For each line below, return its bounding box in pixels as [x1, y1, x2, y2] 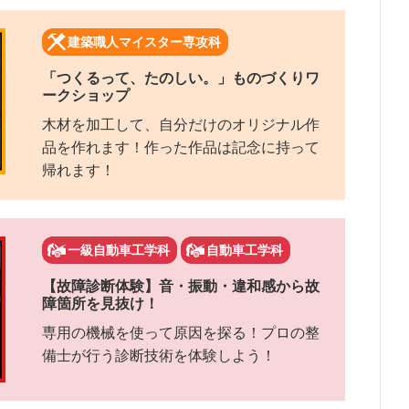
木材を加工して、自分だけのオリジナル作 [42, 117, 320, 133]
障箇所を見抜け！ [42, 296, 159, 312]
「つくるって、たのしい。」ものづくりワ [42, 70, 320, 87]
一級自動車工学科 [68, 243, 170, 258]
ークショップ [42, 88, 130, 104]
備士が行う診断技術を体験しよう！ [42, 348, 276, 364]
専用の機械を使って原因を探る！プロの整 [42, 325, 320, 341]
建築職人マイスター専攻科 [68, 35, 221, 50]
